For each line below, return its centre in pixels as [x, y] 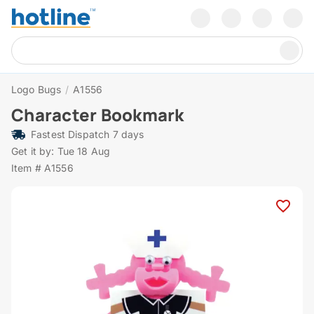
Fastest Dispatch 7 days [88, 135]
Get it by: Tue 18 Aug [61, 151]
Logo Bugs [36, 90]
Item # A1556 [42, 168]
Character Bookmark [98, 115]
